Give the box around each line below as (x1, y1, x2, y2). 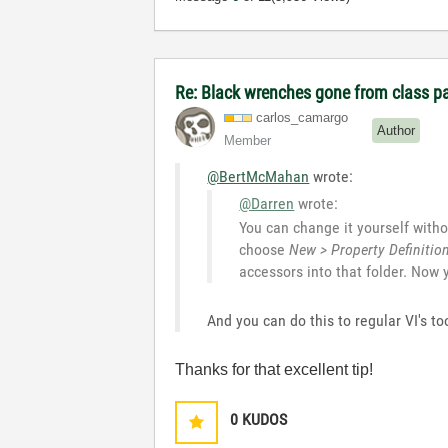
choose (239, 239, 290, 259)
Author (377, 123, 416, 139)
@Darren (239, 193, 295, 213)
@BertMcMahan (207, 166, 310, 186)
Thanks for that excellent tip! (175, 360, 374, 378)
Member (224, 132, 272, 148)
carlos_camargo (256, 109, 349, 125)
